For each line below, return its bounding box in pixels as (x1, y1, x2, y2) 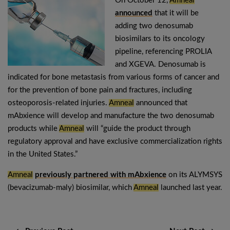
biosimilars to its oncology (115, 35, 205, 43)
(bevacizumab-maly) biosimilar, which (8, 184, 133, 191)
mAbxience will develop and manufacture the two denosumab (8, 112, 214, 120)
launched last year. (159, 184, 222, 191)
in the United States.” (8, 150, 78, 158)
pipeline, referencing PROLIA (115, 48, 212, 55)
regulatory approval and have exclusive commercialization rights (8, 138, 222, 145)
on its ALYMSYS (166, 171, 222, 179)
